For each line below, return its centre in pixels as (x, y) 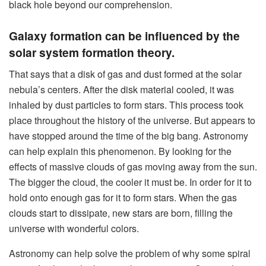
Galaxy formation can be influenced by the (124, 36)
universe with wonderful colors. (74, 228)
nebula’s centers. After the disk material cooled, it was (121, 89)
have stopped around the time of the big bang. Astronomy (129, 135)
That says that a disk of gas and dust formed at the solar (125, 74)
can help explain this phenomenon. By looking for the (120, 151)
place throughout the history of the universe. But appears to (132, 120)
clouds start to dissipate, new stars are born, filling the (121, 213)
